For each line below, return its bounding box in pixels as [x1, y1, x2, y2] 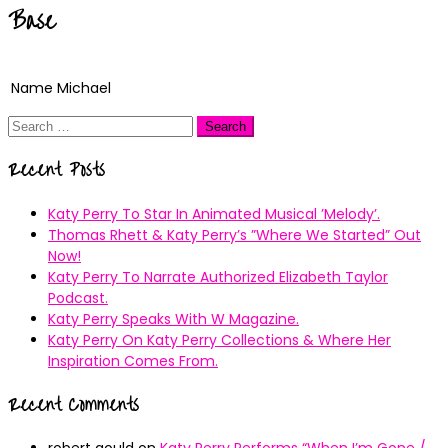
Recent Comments [8, 387, 139, 422]
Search [7, 114, 56, 135]
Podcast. [48, 287, 108, 308]
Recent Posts [8, 153, 105, 188]
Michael [57, 77, 111, 98]
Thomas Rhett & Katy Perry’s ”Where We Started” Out [48, 224, 421, 245]
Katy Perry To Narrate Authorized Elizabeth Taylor [48, 266, 388, 287]
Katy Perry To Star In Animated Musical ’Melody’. [48, 203, 380, 224]
